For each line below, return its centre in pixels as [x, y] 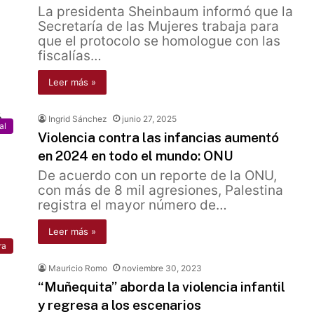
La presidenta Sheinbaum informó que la [165, 12]
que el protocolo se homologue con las [159, 41]
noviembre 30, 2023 [162, 268]
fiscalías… [70, 56]
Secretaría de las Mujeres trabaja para [158, 26]
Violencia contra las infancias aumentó [158, 137]
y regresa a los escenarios [120, 305]
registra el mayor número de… [132, 205]
